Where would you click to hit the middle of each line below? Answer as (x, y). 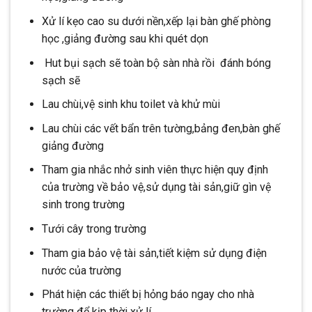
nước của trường (81, 270)
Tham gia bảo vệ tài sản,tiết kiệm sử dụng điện (154, 253)
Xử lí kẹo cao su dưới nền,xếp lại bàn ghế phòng (156, 22)
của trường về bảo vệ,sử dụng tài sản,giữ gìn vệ (156, 187)
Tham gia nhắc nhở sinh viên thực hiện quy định (155, 170)
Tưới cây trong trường (94, 229)
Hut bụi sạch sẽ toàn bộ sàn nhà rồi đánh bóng (156, 63)
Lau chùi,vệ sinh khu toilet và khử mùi (131, 104)
